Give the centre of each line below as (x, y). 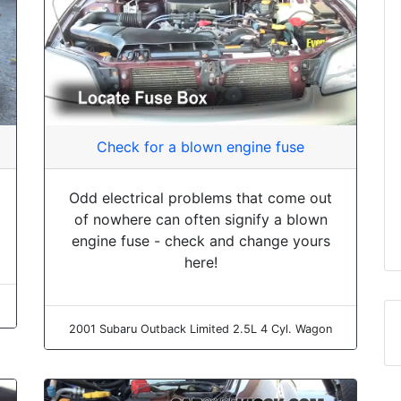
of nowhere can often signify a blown (200, 220)
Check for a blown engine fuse (200, 147)
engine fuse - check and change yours (200, 241)
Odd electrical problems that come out (200, 198)
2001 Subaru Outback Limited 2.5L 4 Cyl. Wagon (200, 329)
